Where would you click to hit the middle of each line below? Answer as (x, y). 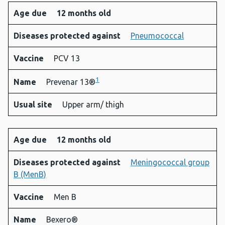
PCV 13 (67, 59)
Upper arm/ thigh (93, 105)
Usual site (34, 105)
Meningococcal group (170, 162)
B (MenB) (30, 175)
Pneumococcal (157, 36)
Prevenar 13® (71, 82)
